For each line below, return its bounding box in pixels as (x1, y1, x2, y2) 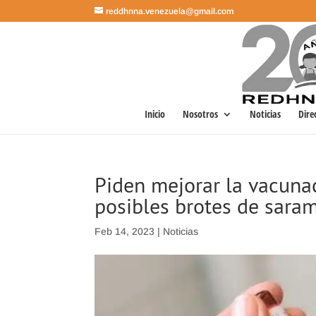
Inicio (145, 107, 165, 121)
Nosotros (183, 107, 218, 121)
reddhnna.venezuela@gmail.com (106, 6, 234, 16)
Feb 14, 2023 (95, 226, 155, 237)
